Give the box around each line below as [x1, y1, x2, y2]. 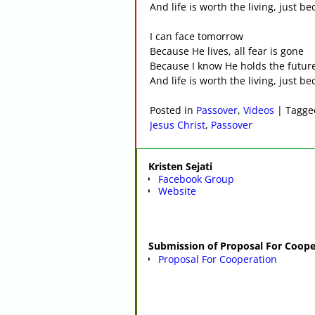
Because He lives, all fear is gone [150, 44, 304, 58]
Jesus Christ [150, 118, 206, 132]
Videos [243, 103, 275, 117]
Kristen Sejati [148, 160, 212, 174]
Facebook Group [158, 172, 234, 186]
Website [158, 184, 196, 198]
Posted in [150, 103, 194, 117]
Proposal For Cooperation [158, 252, 277, 266]
